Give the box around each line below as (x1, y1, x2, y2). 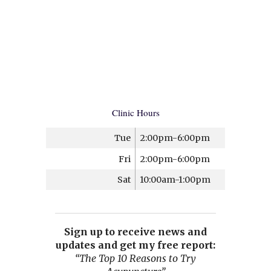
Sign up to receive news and (64, 226, 207, 238)
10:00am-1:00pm (140, 174, 211, 185)
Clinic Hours (111, 106, 160, 119)
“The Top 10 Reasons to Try (75, 252, 196, 265)
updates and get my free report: (56, 239, 215, 252)
